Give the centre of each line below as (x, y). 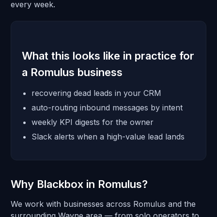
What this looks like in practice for (108, 56)
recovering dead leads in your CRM (96, 93)
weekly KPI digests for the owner (93, 122)
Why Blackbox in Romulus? (79, 184)
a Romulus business (72, 72)
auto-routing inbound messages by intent (107, 108)
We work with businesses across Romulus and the (103, 204)
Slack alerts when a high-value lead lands (108, 137)
